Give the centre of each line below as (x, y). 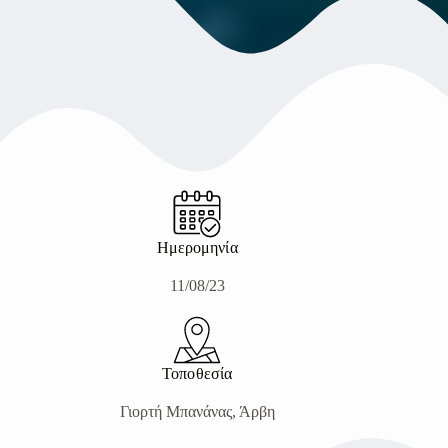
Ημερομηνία (197, 247)
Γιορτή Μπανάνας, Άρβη (197, 411)
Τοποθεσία (197, 373)
